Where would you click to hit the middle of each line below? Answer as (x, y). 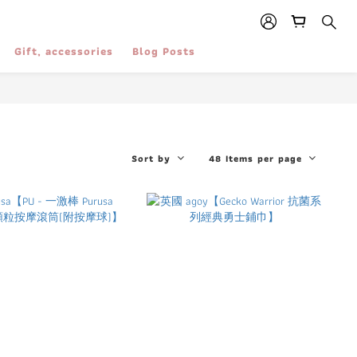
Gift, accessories (64, 51)
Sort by (151, 158)
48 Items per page (255, 158)
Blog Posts (164, 51)
